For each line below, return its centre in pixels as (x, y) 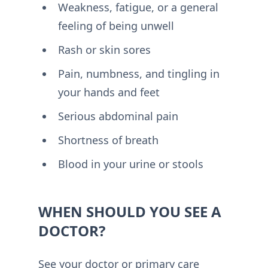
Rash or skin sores (104, 49)
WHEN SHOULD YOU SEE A (130, 211)
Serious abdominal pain (118, 116)
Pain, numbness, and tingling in (138, 73)
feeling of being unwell (116, 25)
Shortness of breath (108, 140)
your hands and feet (109, 92)
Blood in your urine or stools (130, 164)
